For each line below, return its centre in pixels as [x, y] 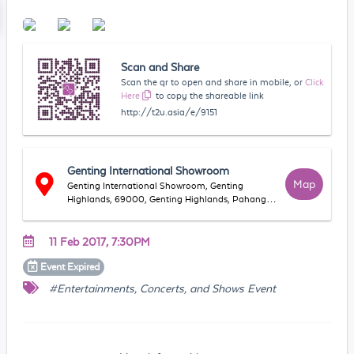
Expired [84, 267]
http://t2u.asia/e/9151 [169, 112]
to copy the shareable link [210, 95]
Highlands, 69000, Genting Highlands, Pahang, [168, 199]
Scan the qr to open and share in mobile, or [212, 82]
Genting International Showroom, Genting [156, 185]
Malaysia [87, 212]
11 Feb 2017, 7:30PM [99, 241]
